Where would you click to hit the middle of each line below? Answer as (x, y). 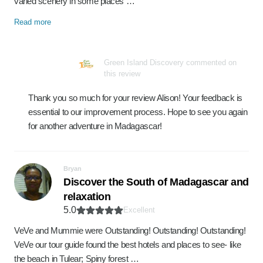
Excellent (139, 210)
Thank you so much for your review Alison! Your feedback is (135, 98)
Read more (33, 22)
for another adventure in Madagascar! (95, 126)
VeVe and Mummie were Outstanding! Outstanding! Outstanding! (130, 230)
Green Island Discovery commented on (170, 63)
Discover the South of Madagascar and (156, 182)
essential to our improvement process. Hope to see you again (138, 112)
